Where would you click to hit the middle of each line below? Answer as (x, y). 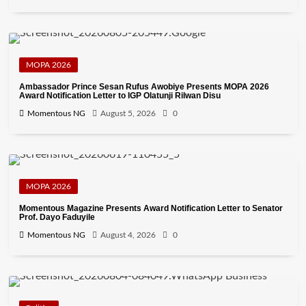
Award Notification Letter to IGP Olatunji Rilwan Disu (120, 96)
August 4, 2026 (128, 235)
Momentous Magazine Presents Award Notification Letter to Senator (151, 209)
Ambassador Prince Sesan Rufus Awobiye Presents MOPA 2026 (144, 87)
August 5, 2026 (128, 114)
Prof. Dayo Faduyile (58, 218)
